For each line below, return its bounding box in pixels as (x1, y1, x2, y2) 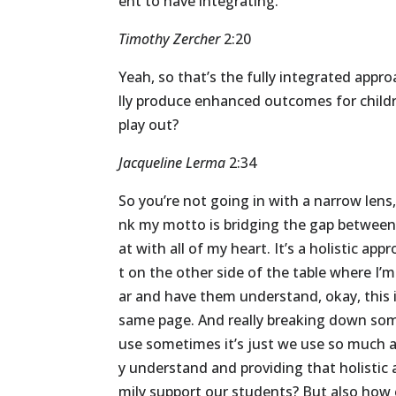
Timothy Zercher (118, 29, 221, 49)
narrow (314, 191, 362, 211)
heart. (231, 239, 271, 259)
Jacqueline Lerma (118, 153, 226, 173)
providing (240, 358, 304, 378)
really (228, 310, 264, 331)
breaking (267, 310, 326, 331)
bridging (224, 215, 280, 235)
